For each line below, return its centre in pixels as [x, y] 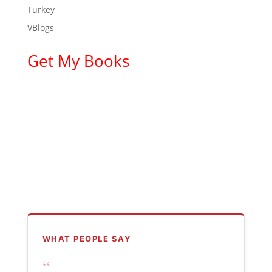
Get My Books [78, 61]
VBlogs [40, 28]
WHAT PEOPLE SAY [87, 239]
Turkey [41, 10]
